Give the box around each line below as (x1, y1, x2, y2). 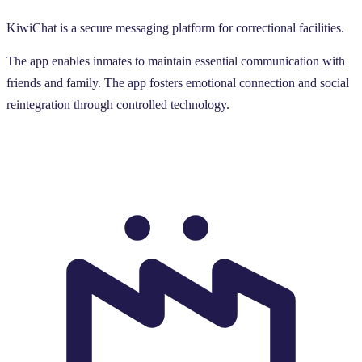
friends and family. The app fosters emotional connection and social (6, 75, 349, 90)
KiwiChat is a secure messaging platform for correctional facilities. (6, 21, 344, 36)
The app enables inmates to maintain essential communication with (6, 53, 345, 68)
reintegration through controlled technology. (6, 97, 229, 112)
